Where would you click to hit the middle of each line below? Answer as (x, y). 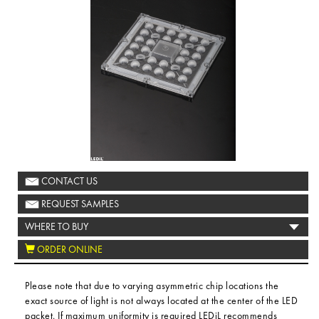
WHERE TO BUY (57, 227)
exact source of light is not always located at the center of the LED (161, 301)
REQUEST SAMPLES (79, 204)
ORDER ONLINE (69, 250)
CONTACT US (68, 181)
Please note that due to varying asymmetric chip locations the (152, 286)
